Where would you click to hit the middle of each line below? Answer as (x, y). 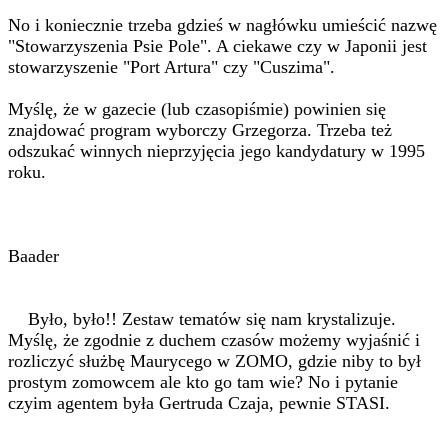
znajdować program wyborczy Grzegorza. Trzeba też (200, 130)
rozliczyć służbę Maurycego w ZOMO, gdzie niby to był (214, 361)
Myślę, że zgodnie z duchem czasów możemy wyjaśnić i (214, 340)
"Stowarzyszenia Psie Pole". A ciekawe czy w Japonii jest (217, 46)
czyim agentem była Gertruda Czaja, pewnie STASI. (199, 403)
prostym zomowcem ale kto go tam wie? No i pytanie (203, 382)
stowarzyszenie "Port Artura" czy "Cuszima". (171, 67)
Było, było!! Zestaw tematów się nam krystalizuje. (202, 319)
